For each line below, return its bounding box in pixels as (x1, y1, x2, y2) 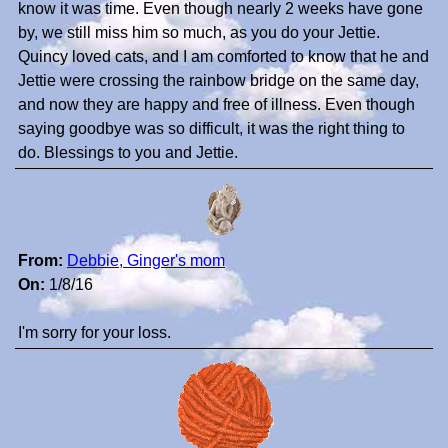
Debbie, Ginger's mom (67, 252, 225, 270)
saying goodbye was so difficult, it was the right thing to (18, 120, 405, 138)
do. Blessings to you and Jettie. (18, 144, 238, 162)
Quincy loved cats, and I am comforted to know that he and (18, 48, 429, 66)
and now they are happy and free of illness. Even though (18, 96, 415, 114)
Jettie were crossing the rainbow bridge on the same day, (18, 72, 419, 90)
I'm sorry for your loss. (18, 324, 171, 342)
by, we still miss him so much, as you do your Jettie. (18, 24, 380, 42)
